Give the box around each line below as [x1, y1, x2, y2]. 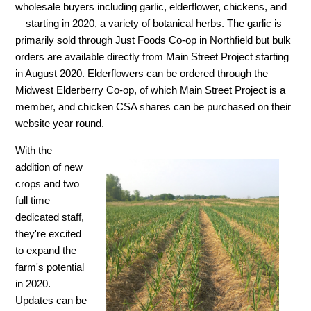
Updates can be [15, 294, 87, 307]
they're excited [15, 228, 82, 240]
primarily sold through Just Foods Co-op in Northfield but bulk [15, 34, 292, 47]
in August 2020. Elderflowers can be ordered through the [15, 67, 269, 80]
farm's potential [15, 261, 85, 274]
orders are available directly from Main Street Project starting [15, 51, 289, 63]
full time [15, 194, 51, 207]
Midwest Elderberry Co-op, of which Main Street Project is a [15, 84, 286, 96]
